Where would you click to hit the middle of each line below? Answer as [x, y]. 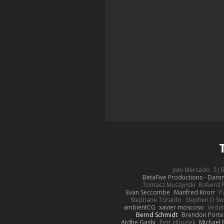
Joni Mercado [191, 169]
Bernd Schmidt [157, 214]
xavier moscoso [182, 207]
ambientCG [139, 207]
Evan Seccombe [148, 192]
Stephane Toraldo [156, 199]
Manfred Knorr [194, 192]
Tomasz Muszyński [169, 184]
